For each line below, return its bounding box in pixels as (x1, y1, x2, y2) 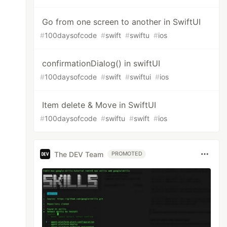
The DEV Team (54, 149, 104, 159)
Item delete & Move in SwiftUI (42, 100, 157, 110)
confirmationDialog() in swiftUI (42, 58, 161, 68)
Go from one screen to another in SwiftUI (42, 17, 201, 27)
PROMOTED (111, 150, 142, 157)
